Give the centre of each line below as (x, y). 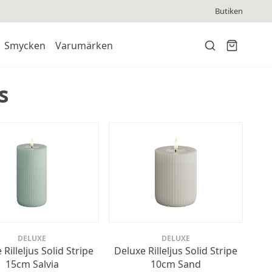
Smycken (25, 46)
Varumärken (84, 46)
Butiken (229, 11)
